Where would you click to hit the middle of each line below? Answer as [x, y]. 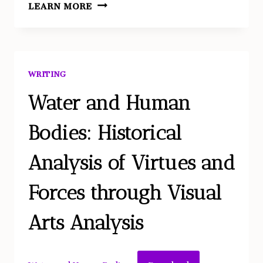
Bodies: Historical [105, 133]
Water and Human [109, 103]
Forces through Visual [125, 193]
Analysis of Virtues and [131, 163]
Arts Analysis [86, 223]
